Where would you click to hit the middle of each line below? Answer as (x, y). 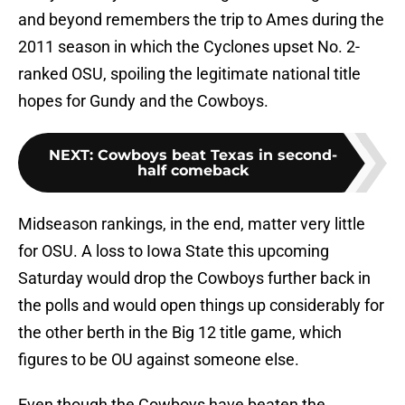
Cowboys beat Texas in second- (217, 155)
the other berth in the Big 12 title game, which (180, 333)
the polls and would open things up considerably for (201, 306)
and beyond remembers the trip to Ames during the (201, 20)
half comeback (193, 171)
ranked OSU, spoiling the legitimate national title (189, 74)
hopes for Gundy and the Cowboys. (143, 101)
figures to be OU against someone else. (159, 360)
